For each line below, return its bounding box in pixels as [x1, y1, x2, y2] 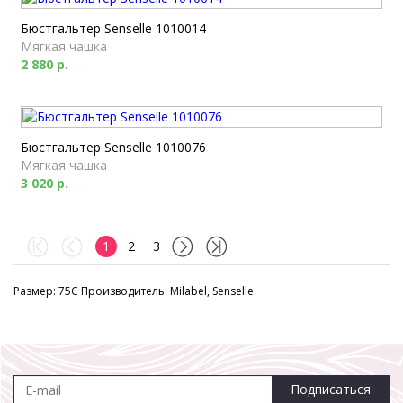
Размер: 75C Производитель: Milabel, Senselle [13, 283, 254, 299]
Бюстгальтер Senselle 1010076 [21, 139, 206, 156]
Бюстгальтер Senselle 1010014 [21, 20, 206, 37]
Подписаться [291, 381, 371, 398]
